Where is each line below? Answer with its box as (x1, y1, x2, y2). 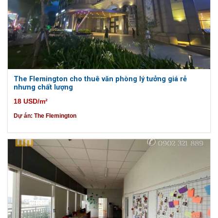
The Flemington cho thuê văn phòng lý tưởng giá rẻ (14, 75, 187, 83)
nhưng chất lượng (14, 83, 73, 91)
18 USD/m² (14, 97, 48, 105)
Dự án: (14, 112, 33, 119)
